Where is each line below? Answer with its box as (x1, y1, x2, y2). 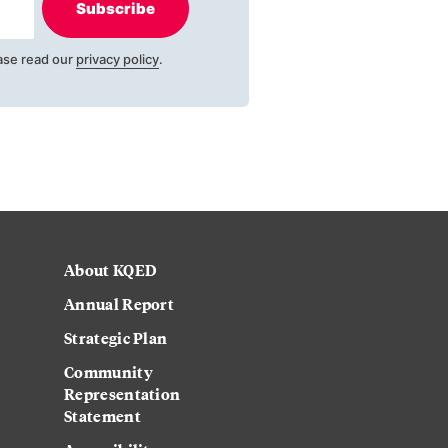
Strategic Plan (64, 326, 168, 350)
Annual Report (64, 292, 175, 316)
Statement (64, 404, 141, 428)
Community (64, 360, 153, 384)
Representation (64, 382, 181, 406)
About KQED (64, 258, 158, 282)
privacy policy (75, 50, 159, 67)
